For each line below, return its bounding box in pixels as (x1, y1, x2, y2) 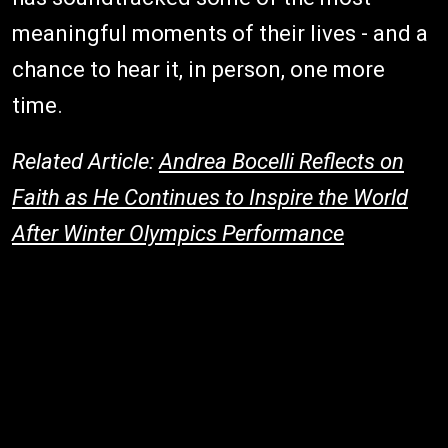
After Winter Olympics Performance (12, 221, 344, 247)
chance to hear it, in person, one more (12, 57, 385, 83)
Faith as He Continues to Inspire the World (12, 185, 408, 211)
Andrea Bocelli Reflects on (159, 149, 404, 175)
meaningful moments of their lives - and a (12, 21, 428, 47)
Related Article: (12, 149, 159, 175)
